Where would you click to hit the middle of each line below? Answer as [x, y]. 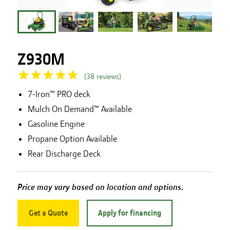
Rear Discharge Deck [64, 154]
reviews [108, 76]
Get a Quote [48, 213]
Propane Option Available [72, 139]
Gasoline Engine [56, 124]
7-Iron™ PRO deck [59, 94]
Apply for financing [129, 213]
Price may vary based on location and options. [100, 187]
